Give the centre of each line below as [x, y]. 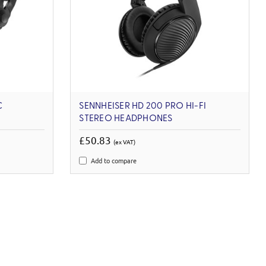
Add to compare [114, 161]
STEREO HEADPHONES [126, 119]
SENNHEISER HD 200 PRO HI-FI [143, 107]
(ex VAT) [125, 142]
